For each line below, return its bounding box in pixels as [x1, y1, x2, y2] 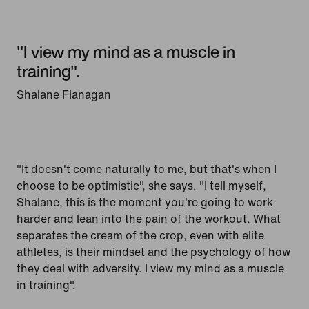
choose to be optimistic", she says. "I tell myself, [17, 177, 266, 194]
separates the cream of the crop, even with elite [17, 226, 264, 243]
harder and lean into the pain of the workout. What [17, 210, 281, 227]
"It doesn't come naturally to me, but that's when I [17, 160, 277, 177]
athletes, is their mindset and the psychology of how [17, 243, 290, 260]
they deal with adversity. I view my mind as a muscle [17, 259, 284, 277]
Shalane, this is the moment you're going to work [17, 193, 273, 210]
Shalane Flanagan [17, 86, 111, 103]
